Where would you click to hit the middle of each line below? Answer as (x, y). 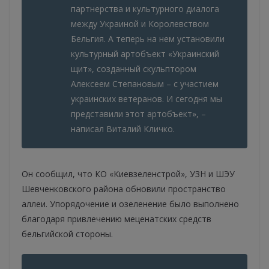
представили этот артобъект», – (138, 114)
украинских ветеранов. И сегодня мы (147, 99)
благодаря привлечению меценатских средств (116, 219)
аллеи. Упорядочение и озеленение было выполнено (130, 204)
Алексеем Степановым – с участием (145, 84)
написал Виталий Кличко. (123, 129)
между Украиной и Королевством (140, 24)
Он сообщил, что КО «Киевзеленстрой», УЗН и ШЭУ (128, 174)
